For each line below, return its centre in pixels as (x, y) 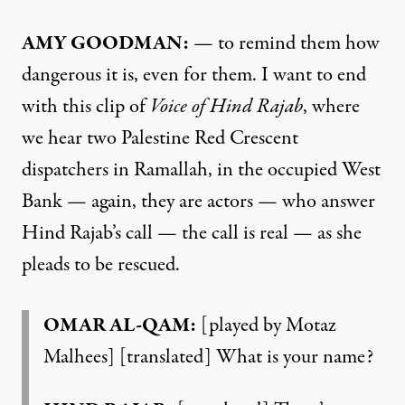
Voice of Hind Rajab (226, 106)
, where (331, 106)
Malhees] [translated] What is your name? (208, 357)
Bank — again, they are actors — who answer (198, 201)
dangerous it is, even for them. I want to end (194, 75)
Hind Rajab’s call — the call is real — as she (192, 233)
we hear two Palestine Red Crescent (160, 138)
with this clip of (86, 106)
